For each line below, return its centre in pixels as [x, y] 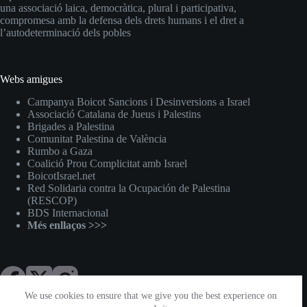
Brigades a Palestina [71, 126]
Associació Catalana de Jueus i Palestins [114, 114]
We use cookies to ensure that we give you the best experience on [151, 296]
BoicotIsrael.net [61, 176]
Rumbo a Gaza [60, 151]
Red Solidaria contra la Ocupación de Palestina [129, 188]
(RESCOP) [52, 200]
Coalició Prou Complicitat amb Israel [107, 163]
